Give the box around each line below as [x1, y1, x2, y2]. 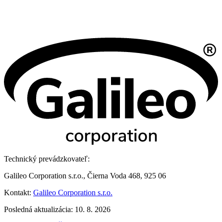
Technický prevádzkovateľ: [4, 155, 90, 164]
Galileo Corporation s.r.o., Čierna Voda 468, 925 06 [4, 171, 166, 180]
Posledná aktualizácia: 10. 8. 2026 [4, 205, 111, 214]
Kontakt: [4, 188, 33, 197]
